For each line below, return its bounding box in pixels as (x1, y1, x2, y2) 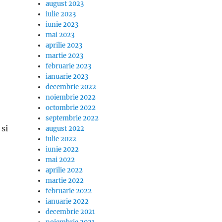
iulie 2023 (46, 10, 76, 18)
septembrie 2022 (46, 114, 99, 122)
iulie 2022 (46, 135, 77, 143)
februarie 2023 (46, 62, 92, 70)
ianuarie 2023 (46, 72, 89, 81)
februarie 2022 (46, 187, 92, 195)
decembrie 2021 (46, 208, 96, 216)
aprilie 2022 (46, 166, 83, 174)
